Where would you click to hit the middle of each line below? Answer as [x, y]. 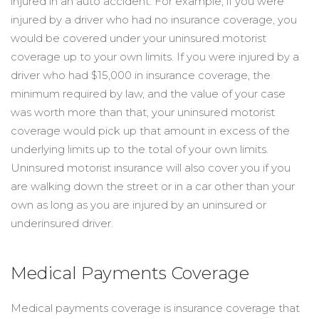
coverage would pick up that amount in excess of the [150, 131]
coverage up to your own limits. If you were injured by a [155, 57]
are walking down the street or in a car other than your [153, 186]
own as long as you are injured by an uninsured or [138, 205]
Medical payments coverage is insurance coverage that [155, 308]
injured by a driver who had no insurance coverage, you [154, 20]
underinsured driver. [62, 223]
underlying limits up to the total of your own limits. [140, 149]
